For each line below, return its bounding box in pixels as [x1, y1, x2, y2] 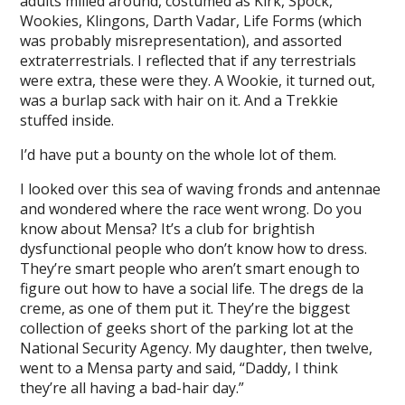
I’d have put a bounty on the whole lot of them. [20, 145, 337, 165]
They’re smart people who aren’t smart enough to [20, 259, 361, 278]
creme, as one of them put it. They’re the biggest [20, 298, 351, 318]
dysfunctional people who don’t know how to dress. [20, 239, 368, 259]
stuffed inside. [20, 110, 115, 130]
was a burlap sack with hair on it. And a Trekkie [20, 90, 339, 110]
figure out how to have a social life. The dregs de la [20, 278, 364, 298]
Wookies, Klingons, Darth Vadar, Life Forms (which [20, 11, 363, 31]
